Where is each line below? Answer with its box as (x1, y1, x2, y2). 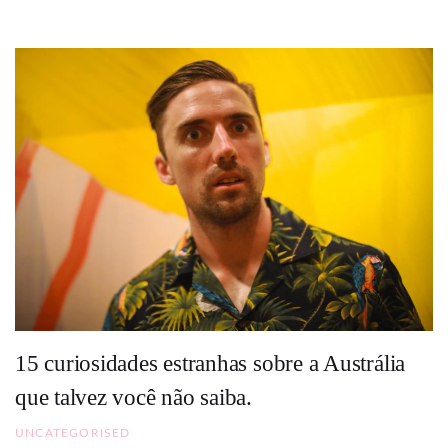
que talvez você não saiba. (15, 384, 253, 410)
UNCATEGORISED (15, 427, 131, 440)
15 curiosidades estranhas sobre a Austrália (15, 350, 406, 376)
